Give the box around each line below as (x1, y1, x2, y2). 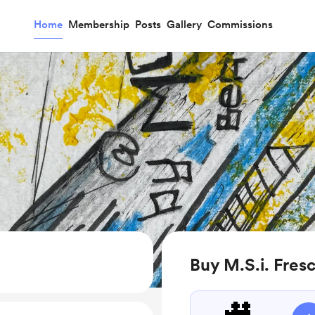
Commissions (207, 18, 273, 31)
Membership (67, 18, 129, 31)
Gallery (166, 18, 202, 31)
